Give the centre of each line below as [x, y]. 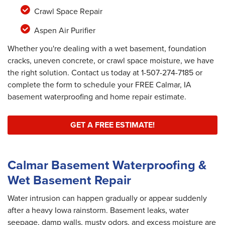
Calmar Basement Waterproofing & [107, 165]
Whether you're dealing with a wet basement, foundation [107, 48]
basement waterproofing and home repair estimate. [97, 96]
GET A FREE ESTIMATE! [113, 125]
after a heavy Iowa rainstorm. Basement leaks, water [98, 210]
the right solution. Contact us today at [74, 72]
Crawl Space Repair [68, 11]
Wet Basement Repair [69, 180]
